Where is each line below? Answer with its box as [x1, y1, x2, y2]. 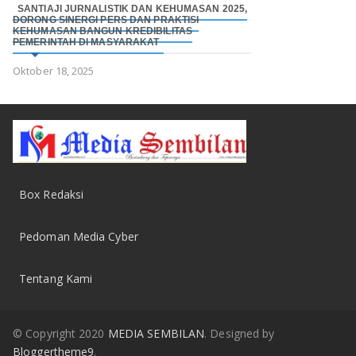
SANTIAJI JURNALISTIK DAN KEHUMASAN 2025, [17, 2, 248, 14]
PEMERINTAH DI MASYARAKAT [13, 36, 160, 48]
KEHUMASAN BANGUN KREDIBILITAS [13, 25, 192, 37]
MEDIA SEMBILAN [107, 325, 205, 341]
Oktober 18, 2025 [13, 63, 95, 78]
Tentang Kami [19, 270, 93, 286]
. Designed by [204, 325, 275, 341]
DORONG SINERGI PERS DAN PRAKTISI [13, 14, 199, 25]
